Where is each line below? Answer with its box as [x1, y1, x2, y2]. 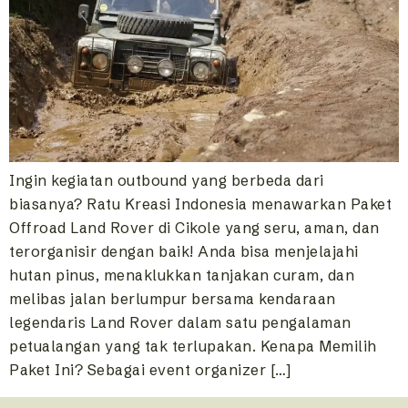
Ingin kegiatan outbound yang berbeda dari [9, 170, 324, 189]
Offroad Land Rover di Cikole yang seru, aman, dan [9, 218, 380, 237]
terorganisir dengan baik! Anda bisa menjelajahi [9, 241, 359, 260]
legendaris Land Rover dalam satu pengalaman [9, 312, 352, 331]
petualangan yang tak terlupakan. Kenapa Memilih [9, 336, 377, 355]
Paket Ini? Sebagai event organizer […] [9, 360, 291, 379]
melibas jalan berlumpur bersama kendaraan [9, 289, 336, 308]
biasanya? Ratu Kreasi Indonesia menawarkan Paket [9, 194, 392, 213]
